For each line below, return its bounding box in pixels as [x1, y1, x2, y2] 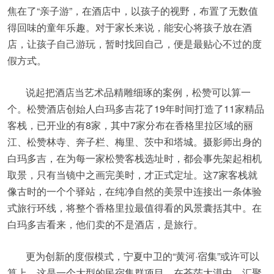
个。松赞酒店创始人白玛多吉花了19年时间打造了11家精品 [7, 102, 264, 116]
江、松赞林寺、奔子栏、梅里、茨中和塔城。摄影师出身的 [7, 135, 262, 149]
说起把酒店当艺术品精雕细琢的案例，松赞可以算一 [26, 85, 251, 99]
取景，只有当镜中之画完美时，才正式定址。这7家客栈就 [7, 168, 257, 182]
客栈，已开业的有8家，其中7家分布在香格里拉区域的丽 [7, 118, 253, 132]
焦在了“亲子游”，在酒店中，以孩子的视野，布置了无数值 [7, 4, 258, 18]
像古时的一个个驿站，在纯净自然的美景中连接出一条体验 [7, 184, 262, 198]
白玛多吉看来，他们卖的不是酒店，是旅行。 [7, 217, 203, 231]
